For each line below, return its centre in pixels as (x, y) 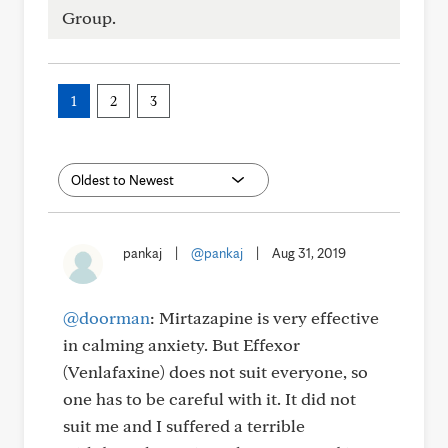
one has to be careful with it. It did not (209, 398)
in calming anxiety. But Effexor (181, 344)
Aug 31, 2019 (309, 253)
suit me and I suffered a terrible (184, 425)
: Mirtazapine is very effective (264, 317)
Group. (89, 17)
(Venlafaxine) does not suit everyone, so (215, 371)
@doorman (106, 317)
